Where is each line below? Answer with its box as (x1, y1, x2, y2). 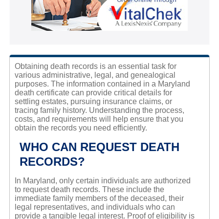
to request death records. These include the (14, 185, 164, 194)
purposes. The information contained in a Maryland (14, 80, 190, 88)
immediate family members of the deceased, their (14, 194, 184, 203)
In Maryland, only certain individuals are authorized (14, 176, 191, 185)
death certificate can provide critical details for (14, 88, 172, 97)
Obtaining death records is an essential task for (14, 62, 176, 71)
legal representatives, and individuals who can (14, 203, 175, 212)
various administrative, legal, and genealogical (14, 71, 175, 80)
